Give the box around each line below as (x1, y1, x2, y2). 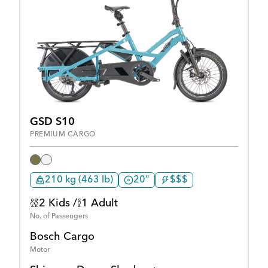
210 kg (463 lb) (45, 175, 113, 185)
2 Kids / (39, 198, 77, 209)
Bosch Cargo (30, 232, 95, 243)
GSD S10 (30, 117, 75, 128)
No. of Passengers (30, 213, 88, 221)
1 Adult (81, 198, 118, 209)
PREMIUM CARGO (30, 131, 96, 139)
